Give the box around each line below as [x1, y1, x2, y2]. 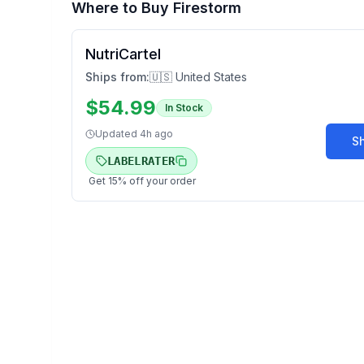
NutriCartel [85, 45, 161, 63]
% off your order [118, 175, 196, 187]
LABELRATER [107, 154, 175, 167]
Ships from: [85, 70, 149, 84]
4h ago [140, 128, 173, 140]
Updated [95, 128, 140, 140]
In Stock [165, 102, 203, 114]
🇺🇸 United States [149, 70, 247, 84]
